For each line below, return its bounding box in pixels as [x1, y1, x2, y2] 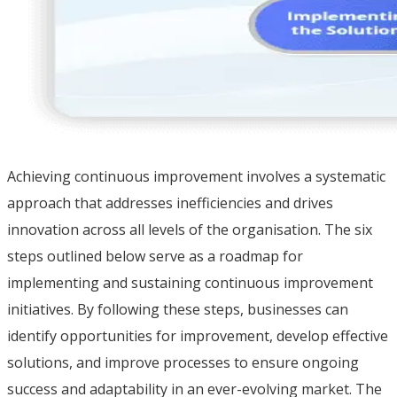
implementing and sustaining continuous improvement [7, 272, 373, 292]
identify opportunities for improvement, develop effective [7, 325, 388, 346]
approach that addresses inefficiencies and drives [7, 192, 333, 213]
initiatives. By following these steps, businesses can [7, 299, 348, 319]
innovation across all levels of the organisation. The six [7, 219, 372, 239]
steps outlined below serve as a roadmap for [7, 245, 303, 266]
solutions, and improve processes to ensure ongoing [7, 352, 359, 372]
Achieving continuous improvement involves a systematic [7, 166, 385, 186]
